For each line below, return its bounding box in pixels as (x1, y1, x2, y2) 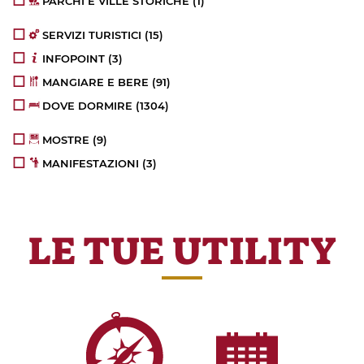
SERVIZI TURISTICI (42, 28, 142, 41)
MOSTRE (42, 132, 90, 146)
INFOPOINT (42, 51, 106, 65)
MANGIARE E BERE (42, 75, 149, 89)
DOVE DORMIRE (42, 98, 133, 112)
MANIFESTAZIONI (42, 156, 140, 170)
